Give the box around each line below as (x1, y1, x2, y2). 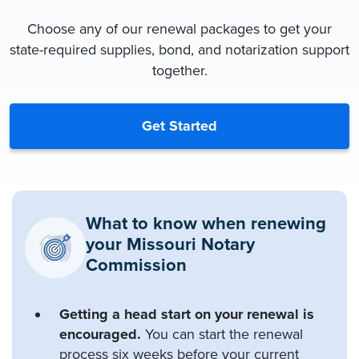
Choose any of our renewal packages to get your (27, 19, 332, 38)
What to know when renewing (86, 212, 326, 234)
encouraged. (59, 325, 141, 343)
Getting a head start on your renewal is (59, 305, 314, 323)
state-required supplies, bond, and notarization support (10, 40, 349, 58)
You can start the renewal (141, 325, 303, 343)
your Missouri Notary (86, 233, 255, 255)
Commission (86, 254, 187, 276)
